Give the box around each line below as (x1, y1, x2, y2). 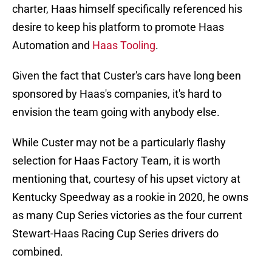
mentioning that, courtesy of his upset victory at (12, 172, 240, 186)
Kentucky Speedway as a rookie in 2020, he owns (12, 191, 248, 204)
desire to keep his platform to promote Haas (12, 21, 224, 34)
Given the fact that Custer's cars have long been (12, 69, 241, 83)
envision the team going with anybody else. (12, 106, 220, 119)
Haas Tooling (92, 39, 155, 52)
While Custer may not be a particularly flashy (12, 136, 226, 149)
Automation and (12, 39, 92, 52)
